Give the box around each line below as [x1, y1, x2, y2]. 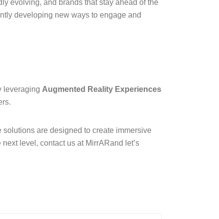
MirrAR [86, 139, 110, 148]
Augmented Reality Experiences [42, 85, 161, 94]
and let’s [110, 139, 139, 148]
